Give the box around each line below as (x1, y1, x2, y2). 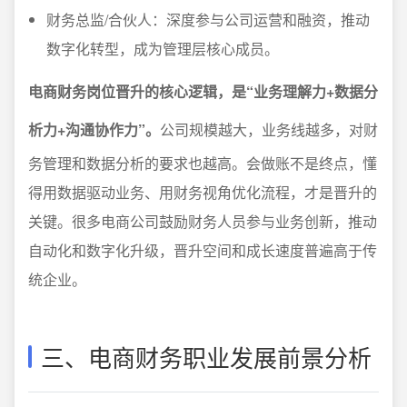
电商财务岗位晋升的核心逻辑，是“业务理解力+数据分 (28, 81, 378, 102)
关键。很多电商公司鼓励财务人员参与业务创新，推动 (28, 211, 377, 232)
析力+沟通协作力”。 (28, 119, 160, 140)
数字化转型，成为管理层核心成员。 (46, 38, 279, 59)
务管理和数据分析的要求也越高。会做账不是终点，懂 (28, 153, 377, 174)
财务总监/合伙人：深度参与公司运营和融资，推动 (46, 9, 370, 30)
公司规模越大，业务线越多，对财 (160, 119, 378, 140)
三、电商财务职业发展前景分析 (41, 340, 372, 373)
